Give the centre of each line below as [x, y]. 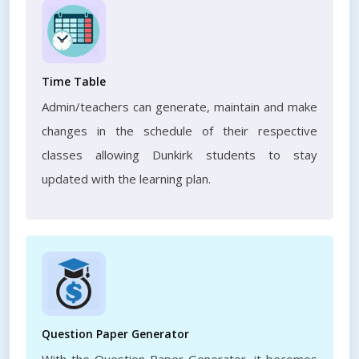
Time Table [74, 81]
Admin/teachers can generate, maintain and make [179, 107]
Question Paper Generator [115, 334]
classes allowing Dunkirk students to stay [179, 155]
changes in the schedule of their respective [179, 131]
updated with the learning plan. [126, 179]
